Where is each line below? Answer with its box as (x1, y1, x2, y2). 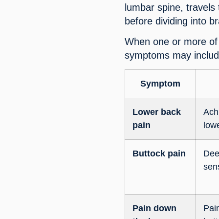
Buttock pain (132, 148, 186, 158)
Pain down (132, 203, 177, 213)
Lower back (132, 107, 181, 117)
